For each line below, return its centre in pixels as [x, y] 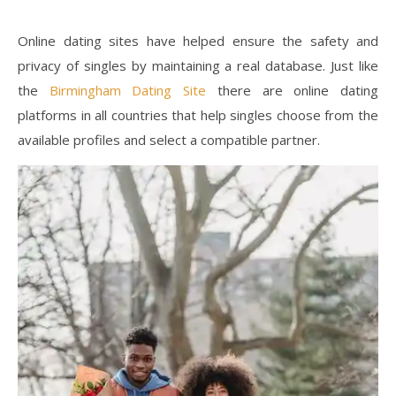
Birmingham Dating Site [128, 91]
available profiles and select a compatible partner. [169, 140]
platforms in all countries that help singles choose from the [198, 115]
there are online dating [293, 91]
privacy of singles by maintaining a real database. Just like [198, 66]
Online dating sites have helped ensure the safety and [198, 41]
